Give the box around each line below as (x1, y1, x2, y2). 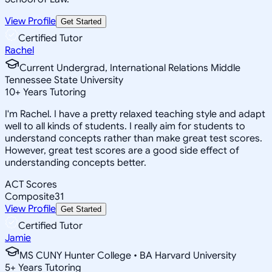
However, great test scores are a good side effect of (5, 144, 239, 157)
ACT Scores (5, 178, 57, 191)
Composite (5, 190, 55, 203)
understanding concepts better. (5, 156, 146, 169)
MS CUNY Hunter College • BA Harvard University (19, 249, 236, 262)
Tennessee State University (5, 73, 123, 86)
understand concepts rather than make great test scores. (5, 132, 262, 144)
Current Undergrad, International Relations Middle (19, 61, 240, 74)
